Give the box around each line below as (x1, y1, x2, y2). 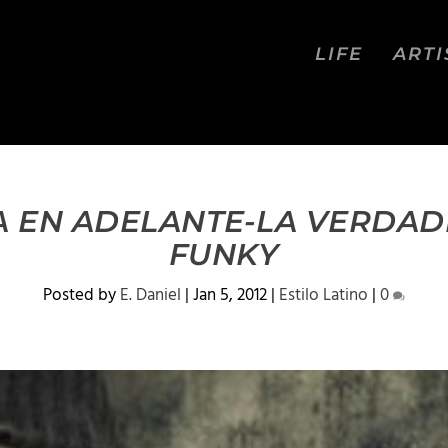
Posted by (43, 282, 120, 309)
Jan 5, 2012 (193, 282, 267, 309)
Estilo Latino (279, 282, 368, 309)
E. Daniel (120, 282, 181, 309)
